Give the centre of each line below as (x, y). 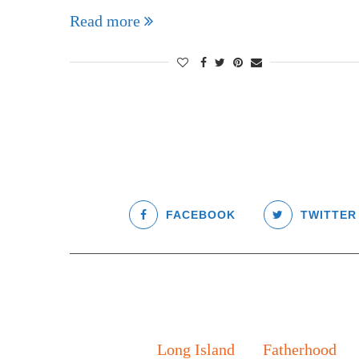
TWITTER (328, 215)
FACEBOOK (200, 215)
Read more (105, 21)
